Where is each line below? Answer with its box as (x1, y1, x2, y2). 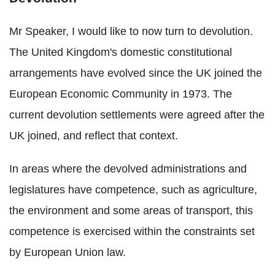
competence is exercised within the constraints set (9, 225, 255, 238)
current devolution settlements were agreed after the (9, 109, 265, 122)
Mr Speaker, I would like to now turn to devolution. (9, 25, 253, 38)
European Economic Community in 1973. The (9, 88, 232, 101)
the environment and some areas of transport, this (9, 204, 253, 217)
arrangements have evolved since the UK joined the (9, 67, 262, 80)
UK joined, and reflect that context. (9, 130, 178, 142)
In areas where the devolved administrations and (9, 163, 247, 176)
